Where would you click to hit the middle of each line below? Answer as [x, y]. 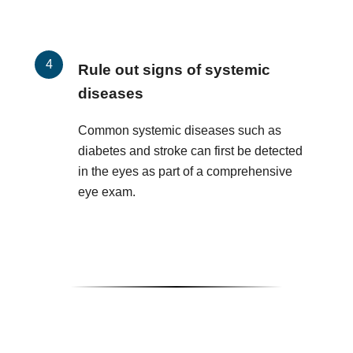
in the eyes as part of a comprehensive [185, 172]
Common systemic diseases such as [180, 131]
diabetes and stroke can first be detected [190, 151]
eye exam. [107, 192]
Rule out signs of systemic [174, 70]
